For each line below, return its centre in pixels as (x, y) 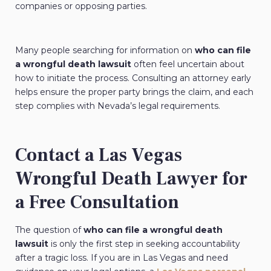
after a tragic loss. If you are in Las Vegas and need (122, 257)
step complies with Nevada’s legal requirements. (118, 106)
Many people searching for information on (104, 50)
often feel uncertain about (189, 64)
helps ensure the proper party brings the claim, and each (134, 92)
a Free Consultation (97, 202)
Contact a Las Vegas (99, 155)
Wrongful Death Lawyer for (131, 178)
